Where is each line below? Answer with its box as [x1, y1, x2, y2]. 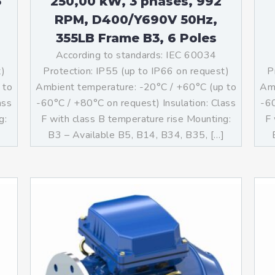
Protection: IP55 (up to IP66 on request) [43, 64, 230, 78]
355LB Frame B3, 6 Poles [55, 31, 217, 45]
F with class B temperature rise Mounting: [41, 112, 231, 126]
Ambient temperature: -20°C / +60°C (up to [36, 80, 237, 94]
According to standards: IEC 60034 [55, 48, 217, 62]
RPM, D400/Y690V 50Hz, [55, 12, 218, 27]
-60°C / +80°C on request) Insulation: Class [36, 96, 236, 110]
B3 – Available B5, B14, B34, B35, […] [48, 128, 225, 142]
